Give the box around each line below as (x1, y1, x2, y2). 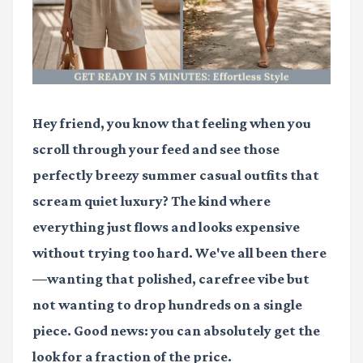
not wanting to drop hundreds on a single (32, 297, 302, 314)
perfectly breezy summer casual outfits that (32, 167, 319, 184)
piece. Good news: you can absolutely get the (32, 322, 320, 340)
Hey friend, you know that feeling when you (32, 115, 311, 132)
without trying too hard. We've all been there (32, 245, 327, 262)
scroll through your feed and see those (32, 141, 280, 158)
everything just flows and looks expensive (32, 219, 300, 236)
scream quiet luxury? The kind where (32, 193, 271, 210)
